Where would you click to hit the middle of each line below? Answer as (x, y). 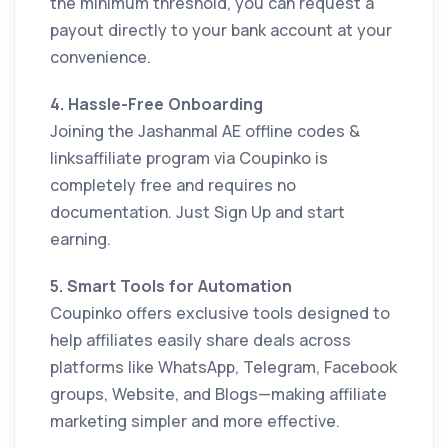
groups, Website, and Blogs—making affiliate (218, 393)
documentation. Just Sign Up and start (197, 211)
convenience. (100, 56)
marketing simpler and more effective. (195, 420)
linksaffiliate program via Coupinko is (189, 157)
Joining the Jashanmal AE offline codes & (205, 130)
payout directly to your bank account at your (221, 29)
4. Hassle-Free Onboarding (156, 103)
